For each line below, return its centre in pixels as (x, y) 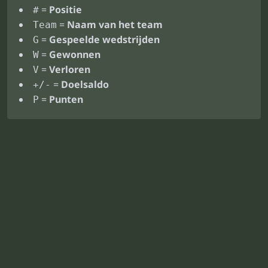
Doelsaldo (85, 84)
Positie (66, 10)
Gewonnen (75, 54)
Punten (66, 99)
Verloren (70, 69)
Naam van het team (115, 25)
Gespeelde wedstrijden (104, 39)
